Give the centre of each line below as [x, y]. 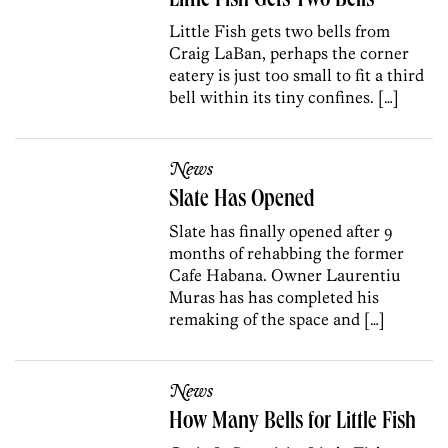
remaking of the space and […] [277, 319]
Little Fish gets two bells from [280, 31]
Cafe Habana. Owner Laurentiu [285, 275]
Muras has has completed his [274, 297]
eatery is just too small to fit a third [297, 75]
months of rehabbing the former [287, 253]
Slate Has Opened [242, 201]
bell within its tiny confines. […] [284, 97]
